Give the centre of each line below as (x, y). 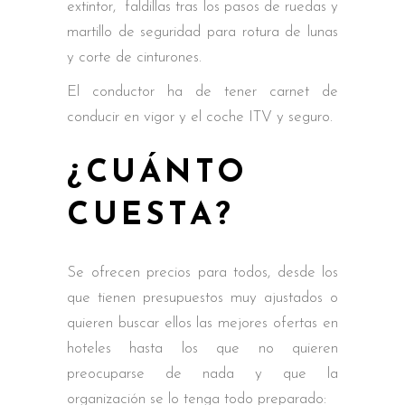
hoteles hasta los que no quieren (202, 348)
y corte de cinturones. (134, 57)
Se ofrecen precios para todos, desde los (202, 272)
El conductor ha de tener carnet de (202, 91)
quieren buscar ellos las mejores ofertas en (202, 323)
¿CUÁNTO (158, 174)
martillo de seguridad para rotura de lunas (202, 32)
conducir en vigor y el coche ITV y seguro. (200, 117)
